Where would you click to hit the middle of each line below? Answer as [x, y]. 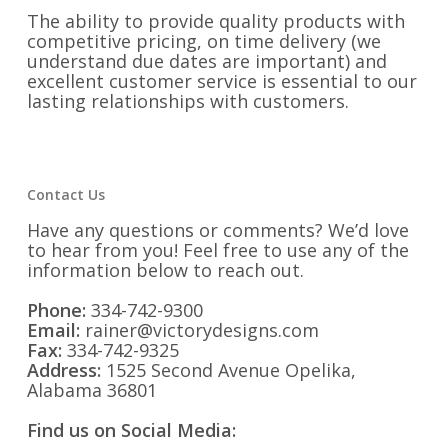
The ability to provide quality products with [215, 21]
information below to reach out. [165, 270]
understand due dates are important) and [206, 61]
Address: [63, 370]
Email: [53, 330]
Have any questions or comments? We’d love [217, 230]
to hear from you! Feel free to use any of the [217, 250]
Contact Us [65, 194]
